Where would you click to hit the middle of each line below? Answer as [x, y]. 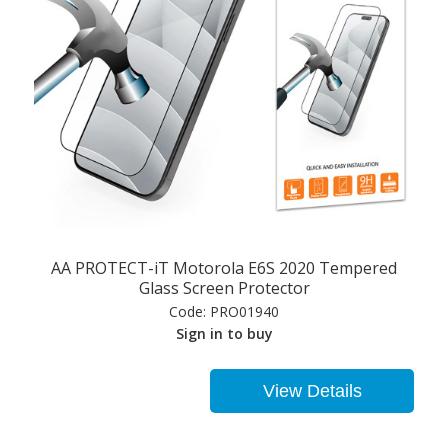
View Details [312, 390]
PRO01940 [242, 311]
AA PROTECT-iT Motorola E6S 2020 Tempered [224, 267]
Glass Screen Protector [224, 287]
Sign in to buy [224, 333]
